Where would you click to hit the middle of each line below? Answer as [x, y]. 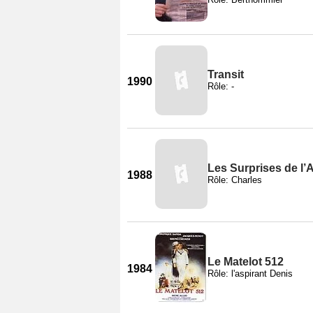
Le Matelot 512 [246, 261]
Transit [226, 74]
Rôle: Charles [235, 180]
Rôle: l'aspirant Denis [250, 273]
